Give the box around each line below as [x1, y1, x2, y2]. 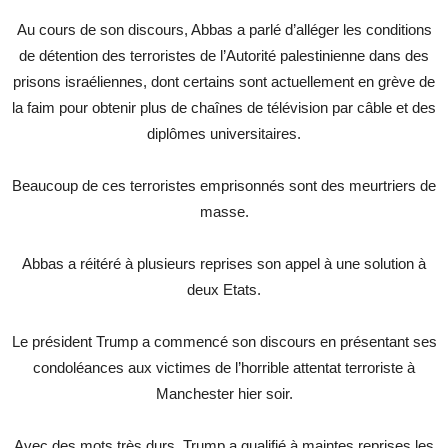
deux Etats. [187, 281, 261, 298]
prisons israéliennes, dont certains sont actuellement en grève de [13, 73, 435, 90]
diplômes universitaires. [147, 125, 301, 142]
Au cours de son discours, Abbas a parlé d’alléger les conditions [16, 21, 432, 38]
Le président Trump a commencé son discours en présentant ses [11, 333, 437, 350]
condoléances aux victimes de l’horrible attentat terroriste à [33, 359, 415, 376]
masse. [199, 203, 249, 220]
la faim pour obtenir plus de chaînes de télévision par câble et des [12, 99, 436, 116]
